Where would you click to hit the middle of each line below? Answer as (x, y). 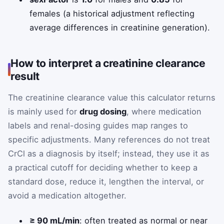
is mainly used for (44, 112)
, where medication (164, 112)
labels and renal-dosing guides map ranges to (98, 126)
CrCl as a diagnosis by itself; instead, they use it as (109, 154)
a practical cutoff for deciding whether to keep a (103, 168)
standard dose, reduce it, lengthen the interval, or (106, 182)
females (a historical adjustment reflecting (112, 14)
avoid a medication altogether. (67, 196)
